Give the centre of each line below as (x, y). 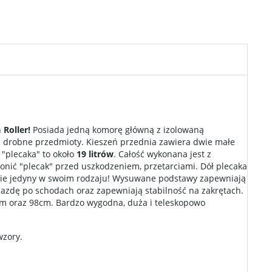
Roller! (16, 130)
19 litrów (95, 154)
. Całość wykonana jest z (162, 154)
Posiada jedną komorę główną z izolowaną (117, 130)
